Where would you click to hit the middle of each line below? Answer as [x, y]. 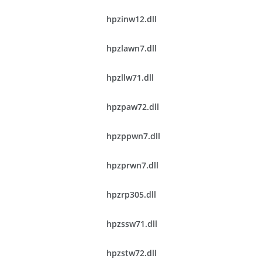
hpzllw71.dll [130, 77]
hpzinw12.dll [132, 19]
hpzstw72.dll [132, 253]
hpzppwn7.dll [133, 136]
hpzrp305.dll [131, 194]
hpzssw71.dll [132, 224]
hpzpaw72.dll [133, 107]
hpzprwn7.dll [132, 165]
